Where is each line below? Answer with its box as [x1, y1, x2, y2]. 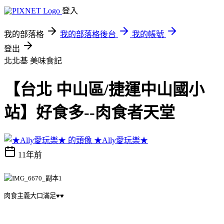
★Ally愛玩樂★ [94, 135, 148, 144]
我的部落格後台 [60, 30, 116, 38]
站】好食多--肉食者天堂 [4, 103, 175, 122]
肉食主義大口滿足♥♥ [4, 191, 64, 199]
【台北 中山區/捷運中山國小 [4, 80, 204, 99]
